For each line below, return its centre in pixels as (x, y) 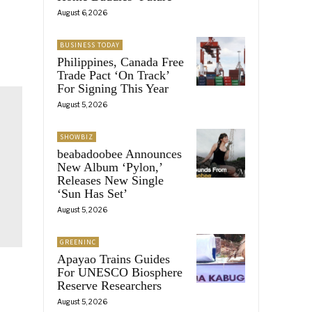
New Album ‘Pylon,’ (110, 167)
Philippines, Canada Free (120, 62)
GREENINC (78, 242)
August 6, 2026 (82, 12)
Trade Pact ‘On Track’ (114, 75)
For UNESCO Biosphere (120, 272)
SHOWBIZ (77, 136)
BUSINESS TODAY (90, 45)
